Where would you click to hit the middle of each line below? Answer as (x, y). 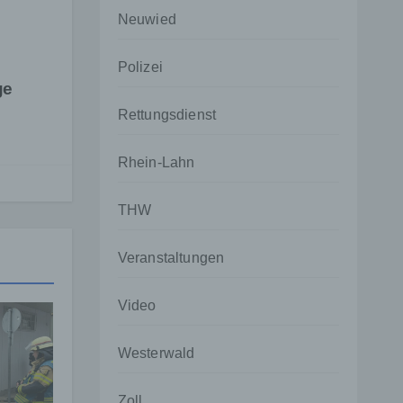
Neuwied (147, 19)
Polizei (140, 67)
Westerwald (156, 353)
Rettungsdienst (167, 115)
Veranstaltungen (171, 258)
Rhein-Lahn (156, 162)
